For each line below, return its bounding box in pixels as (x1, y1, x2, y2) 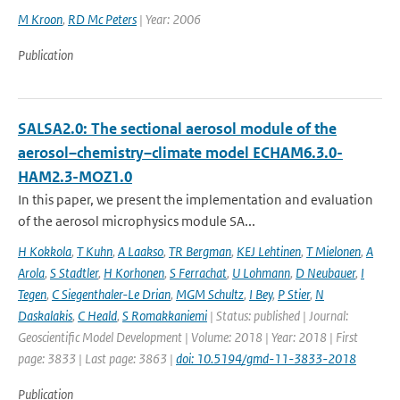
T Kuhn (77, 243, 112, 260)
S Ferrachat (170, 264, 227, 281)
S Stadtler (50, 264, 98, 281)
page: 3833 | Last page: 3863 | (18, 350, 176, 367)
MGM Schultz (176, 286, 244, 303)
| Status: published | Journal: (207, 307, 348, 324)
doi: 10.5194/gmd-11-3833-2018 (176, 350, 356, 367)
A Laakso (118, 243, 163, 260)
